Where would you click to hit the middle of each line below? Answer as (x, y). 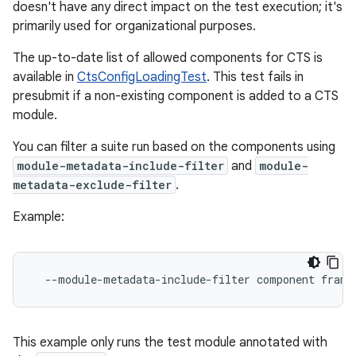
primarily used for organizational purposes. (134, 26)
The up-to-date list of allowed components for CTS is (168, 58)
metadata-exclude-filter (92, 185)
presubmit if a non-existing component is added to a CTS (176, 96)
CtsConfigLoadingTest (142, 77)
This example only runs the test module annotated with (170, 342)
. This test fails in (255, 77)
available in (45, 77)
